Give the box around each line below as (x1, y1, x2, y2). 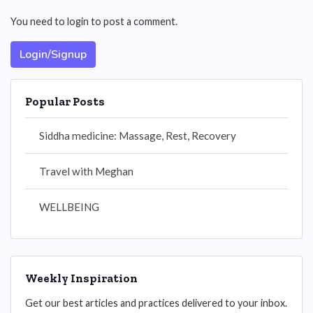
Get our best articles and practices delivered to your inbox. (25, 297, 287, 309)
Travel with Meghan (39, 165, 133, 177)
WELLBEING (39, 201, 99, 213)
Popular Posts (25, 94, 105, 108)
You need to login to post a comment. (10, 15, 177, 27)
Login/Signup (20, 47, 87, 62)
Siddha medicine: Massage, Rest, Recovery (39, 129, 236, 142)
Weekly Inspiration (25, 271, 138, 285)
